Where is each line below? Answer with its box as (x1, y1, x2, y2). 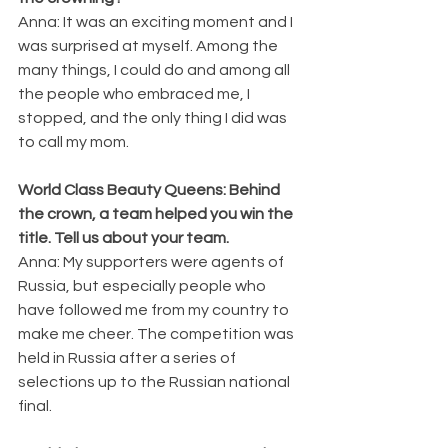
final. (18, 397, 52, 414)
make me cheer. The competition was (18, 325, 297, 342)
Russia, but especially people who (18, 277, 269, 294)
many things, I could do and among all (18, 61, 293, 78)
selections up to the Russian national (18, 373, 293, 390)
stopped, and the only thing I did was (18, 109, 290, 126)
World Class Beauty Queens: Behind (18, 181, 283, 198)
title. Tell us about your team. (18, 229, 229, 246)
